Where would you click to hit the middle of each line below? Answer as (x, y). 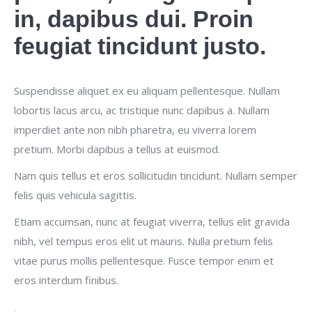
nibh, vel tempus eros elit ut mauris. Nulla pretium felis (143, 241)
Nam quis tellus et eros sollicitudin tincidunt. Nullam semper (156, 175)
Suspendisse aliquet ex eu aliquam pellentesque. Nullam (147, 91)
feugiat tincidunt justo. (140, 46)
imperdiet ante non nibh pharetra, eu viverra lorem (135, 130)
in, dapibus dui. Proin (134, 19)
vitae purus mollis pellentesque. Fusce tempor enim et (144, 260)
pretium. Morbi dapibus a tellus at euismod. (117, 149)
